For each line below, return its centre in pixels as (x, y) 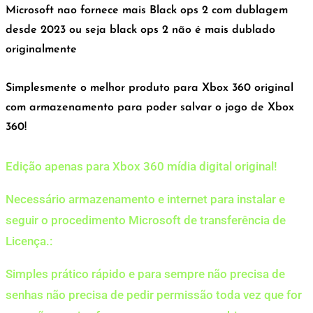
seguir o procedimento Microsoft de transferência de (146, 220)
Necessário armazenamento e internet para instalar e (145, 199)
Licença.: (29, 241)
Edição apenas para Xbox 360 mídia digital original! (141, 166)
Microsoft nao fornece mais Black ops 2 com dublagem (147, 11)
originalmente (41, 50)
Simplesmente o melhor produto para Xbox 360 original (150, 88)
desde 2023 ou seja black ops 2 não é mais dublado (140, 30)
